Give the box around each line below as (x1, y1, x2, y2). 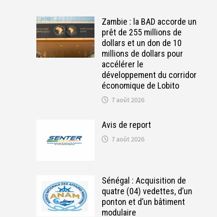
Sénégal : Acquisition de (101, 175, 186, 186)
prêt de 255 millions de (101, 27, 182, 37)
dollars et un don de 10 (101, 37, 182, 48)
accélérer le (101, 59, 143, 69)
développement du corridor (101, 69, 197, 80)
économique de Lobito (101, 80, 179, 91)
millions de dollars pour (101, 48, 183, 59)
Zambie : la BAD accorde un (101, 16, 197, 27)
